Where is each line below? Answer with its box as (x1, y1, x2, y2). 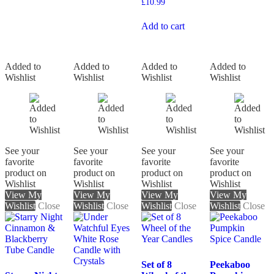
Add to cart (141, 21, 185, 32)
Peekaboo (209, 259, 250, 270)
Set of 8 (141, 259, 172, 270)
